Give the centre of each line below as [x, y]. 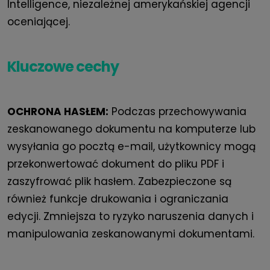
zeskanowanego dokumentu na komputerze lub [131, 129]
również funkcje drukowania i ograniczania [118, 199]
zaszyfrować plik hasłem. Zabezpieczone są [119, 182]
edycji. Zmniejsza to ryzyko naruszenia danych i [130, 217]
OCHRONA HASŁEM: [58, 112]
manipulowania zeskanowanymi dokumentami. [131, 234]
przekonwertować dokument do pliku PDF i [116, 164]
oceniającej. [39, 22]
